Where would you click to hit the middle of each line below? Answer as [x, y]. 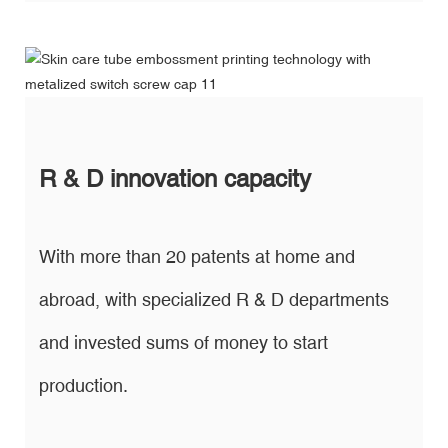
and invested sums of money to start [183, 342]
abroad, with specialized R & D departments [214, 299]
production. [83, 385]
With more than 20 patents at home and [197, 256]
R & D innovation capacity [175, 178]
